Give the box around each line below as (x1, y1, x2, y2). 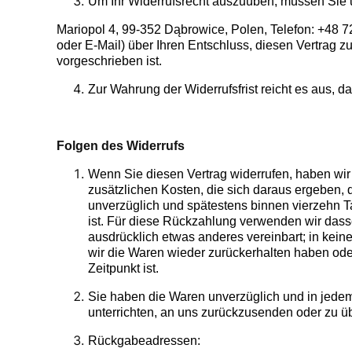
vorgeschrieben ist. (57, 54, 162, 68)
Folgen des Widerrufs (57, 139, 185, 153)
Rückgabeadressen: (88, 334, 200, 348)
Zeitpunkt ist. (88, 262, 159, 276)
